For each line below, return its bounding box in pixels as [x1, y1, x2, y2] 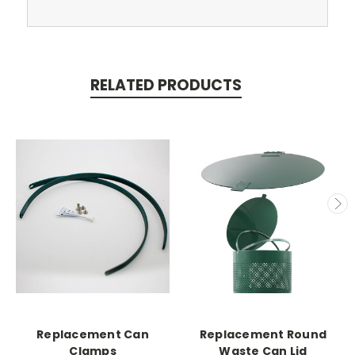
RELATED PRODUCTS [90, 74, 242, 97]
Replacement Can [36, 326, 149, 342]
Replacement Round [199, 326, 327, 342]
